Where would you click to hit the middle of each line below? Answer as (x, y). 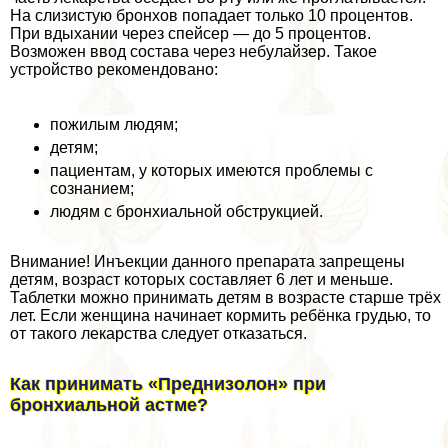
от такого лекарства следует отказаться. (158, 333)
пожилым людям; (114, 124)
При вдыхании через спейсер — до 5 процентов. (190, 33)
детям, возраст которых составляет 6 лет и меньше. (201, 279)
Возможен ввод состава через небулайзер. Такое (193, 51)
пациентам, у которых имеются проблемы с (211, 170)
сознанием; (92, 188)
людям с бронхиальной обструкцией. (186, 211)
